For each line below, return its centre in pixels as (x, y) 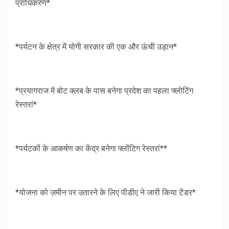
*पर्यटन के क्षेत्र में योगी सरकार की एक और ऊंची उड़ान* (96, 47)
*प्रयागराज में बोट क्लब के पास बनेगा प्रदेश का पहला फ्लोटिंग (104, 91)
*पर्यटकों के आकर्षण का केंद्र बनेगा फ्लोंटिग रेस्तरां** (91, 149)
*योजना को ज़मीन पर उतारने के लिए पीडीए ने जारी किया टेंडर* (106, 193)
